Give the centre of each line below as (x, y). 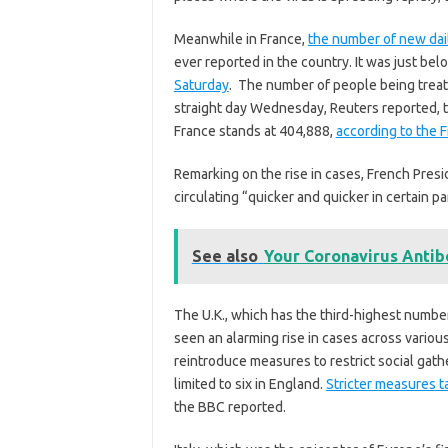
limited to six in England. (249, 384)
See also (224, 256)
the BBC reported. (229, 407)
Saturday (201, 85)
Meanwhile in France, (240, 39)
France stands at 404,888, (254, 131)
